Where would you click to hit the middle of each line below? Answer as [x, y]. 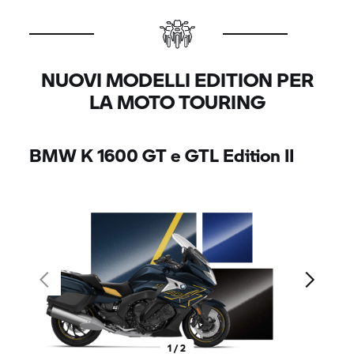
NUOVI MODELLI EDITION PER [177, 79]
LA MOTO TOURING [177, 101]
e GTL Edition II [231, 154]
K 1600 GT [124, 154]
